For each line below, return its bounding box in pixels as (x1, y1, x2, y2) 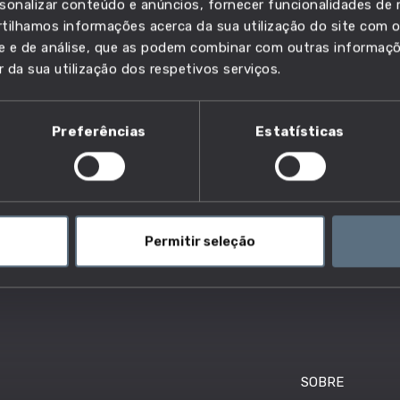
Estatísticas (255, 123, 345, 140)
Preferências (52, 123, 146, 140)
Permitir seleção (145, 233, 255, 250)
